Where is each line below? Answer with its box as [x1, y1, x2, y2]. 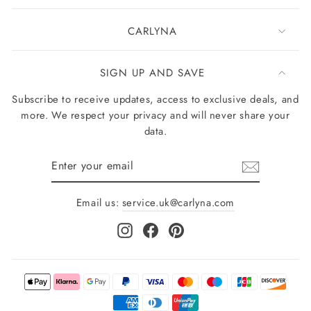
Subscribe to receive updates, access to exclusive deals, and [12, 92, 299, 108]
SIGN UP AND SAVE [99, 65, 205, 81]
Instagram [132, 221, 178, 237]
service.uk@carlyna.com [121, 195, 235, 211]
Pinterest [183, 221, 226, 237]
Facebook [158, 221, 203, 237]
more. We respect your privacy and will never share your [21, 108, 290, 124]
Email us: [76, 195, 122, 211]
